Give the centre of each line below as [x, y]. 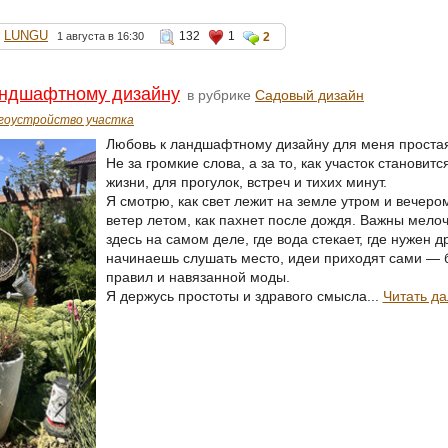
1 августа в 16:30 [100, 35]
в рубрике [219, 94]
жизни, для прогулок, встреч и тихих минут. [246, 181]
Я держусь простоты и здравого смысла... [244, 295]
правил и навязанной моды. [197, 276]
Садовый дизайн [309, 94]
